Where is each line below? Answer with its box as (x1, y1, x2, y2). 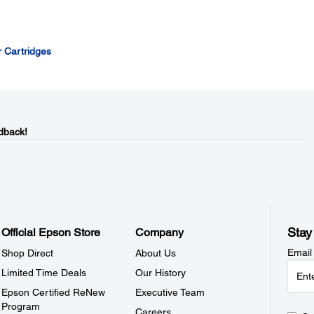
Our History (135, 267, 186, 278)
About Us (135, 247, 177, 259)
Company (135, 226, 184, 239)
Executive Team (135, 287, 205, 298)
